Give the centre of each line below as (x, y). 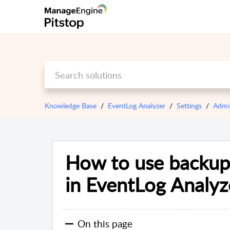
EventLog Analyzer (137, 106)
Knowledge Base (71, 106)
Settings (189, 106)
